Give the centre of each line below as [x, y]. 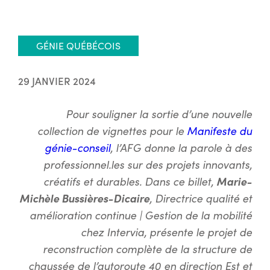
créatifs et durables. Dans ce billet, [130, 181]
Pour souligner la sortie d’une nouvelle [159, 114]
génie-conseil [77, 148]
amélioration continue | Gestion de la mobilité [141, 215]
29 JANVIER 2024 [57, 81]
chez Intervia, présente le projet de [166, 232]
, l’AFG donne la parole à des [181, 148]
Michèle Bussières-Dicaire [84, 198]
